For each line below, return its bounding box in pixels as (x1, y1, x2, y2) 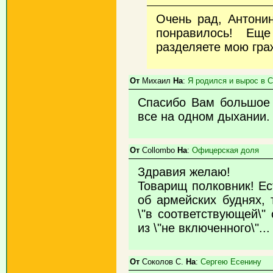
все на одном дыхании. (138, 110, 270, 123)
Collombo (140, 146, 177, 155)
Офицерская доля (192, 146, 259, 155)
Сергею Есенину (200, 257, 261, 266)
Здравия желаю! (138, 165, 230, 179)
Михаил (140, 76, 173, 85)
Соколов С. (140, 257, 186, 266)
